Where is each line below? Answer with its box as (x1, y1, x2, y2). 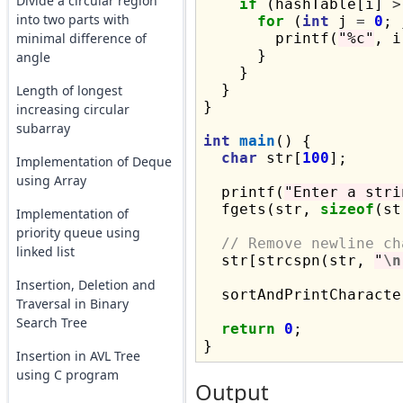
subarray (15, 120, 70, 137)
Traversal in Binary (15, 295, 129, 312)
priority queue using (15, 224, 140, 241)
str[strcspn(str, (202, 252, 374, 269)
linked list (15, 243, 75, 260)
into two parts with (15, 11, 130, 28)
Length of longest (15, 82, 122, 99)
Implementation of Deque (15, 153, 172, 170)
